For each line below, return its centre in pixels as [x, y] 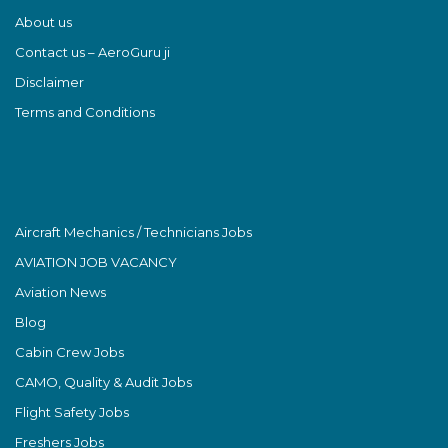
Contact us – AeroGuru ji [92, 51]
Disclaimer [49, 81]
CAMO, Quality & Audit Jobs [103, 381]
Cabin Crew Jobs [69, 351]
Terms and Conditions [85, 111]
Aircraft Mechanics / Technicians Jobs [133, 231]
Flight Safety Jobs [72, 411]
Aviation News [60, 291]
